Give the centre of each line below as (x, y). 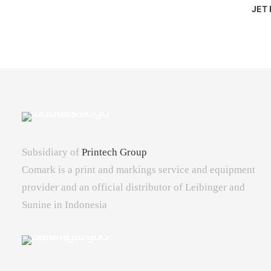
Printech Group (114, 152)
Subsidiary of (52, 152)
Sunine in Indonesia (64, 205)
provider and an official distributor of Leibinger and (133, 187)
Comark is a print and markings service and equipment (139, 170)
